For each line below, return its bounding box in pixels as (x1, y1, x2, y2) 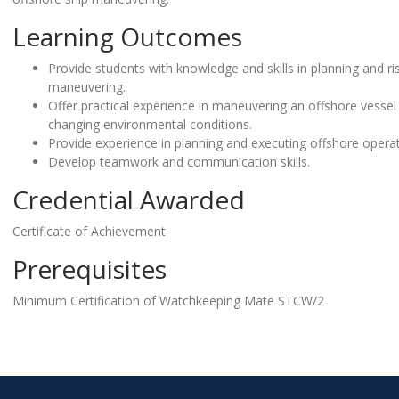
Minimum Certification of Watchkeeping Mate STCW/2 (12, 291, 324, 309)
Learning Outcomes (12, 19, 242, 53)
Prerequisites (12, 251, 167, 286)
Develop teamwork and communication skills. (47, 152, 310, 170)
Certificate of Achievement (12, 222, 166, 240)
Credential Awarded (12, 182, 245, 216)
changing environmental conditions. (47, 115, 252, 133)
